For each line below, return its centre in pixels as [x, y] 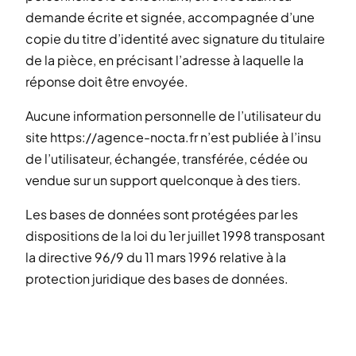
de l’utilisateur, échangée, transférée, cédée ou [166, 158]
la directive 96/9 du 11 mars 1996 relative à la [156, 257]
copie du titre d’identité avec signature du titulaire [175, 38]
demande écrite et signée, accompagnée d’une [170, 17]
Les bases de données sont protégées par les [162, 214]
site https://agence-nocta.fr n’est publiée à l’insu [173, 137]
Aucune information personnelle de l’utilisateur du [173, 115]
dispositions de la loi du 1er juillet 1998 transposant [175, 235]
